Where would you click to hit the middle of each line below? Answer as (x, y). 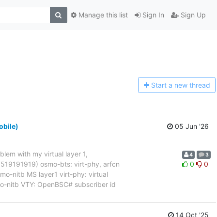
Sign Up (192, 15)
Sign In (152, 15)
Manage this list (102, 15)
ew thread (194, 85)
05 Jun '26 (191, 126)
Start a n (164, 85)
